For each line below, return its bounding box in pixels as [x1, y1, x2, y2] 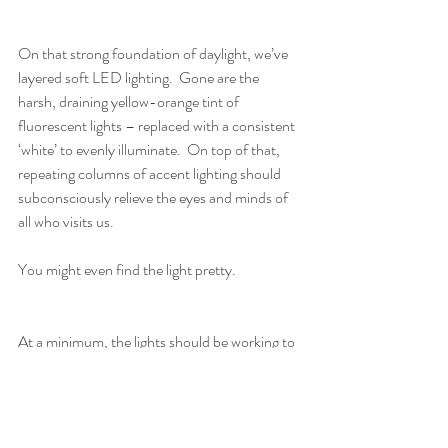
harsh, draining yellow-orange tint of [18, 89, 242, 113]
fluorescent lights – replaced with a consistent [18, 113, 298, 137]
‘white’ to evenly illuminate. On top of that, [18, 137, 283, 161]
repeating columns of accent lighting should [18, 161, 284, 185]
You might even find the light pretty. [18, 257, 239, 281]
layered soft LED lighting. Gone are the [18, 65, 262, 89]
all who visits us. [18, 209, 114, 233]
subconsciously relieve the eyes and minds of [18, 185, 291, 209]
